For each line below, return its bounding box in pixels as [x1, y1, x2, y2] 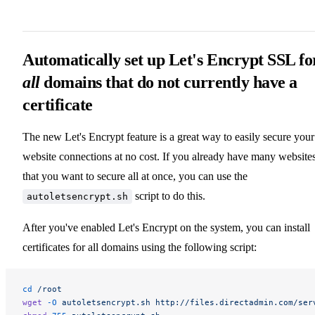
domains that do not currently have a [39, 72, 297, 91]
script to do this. [132, 189, 205, 202]
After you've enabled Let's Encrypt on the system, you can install [22, 221, 310, 233]
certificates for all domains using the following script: [22, 240, 257, 253]
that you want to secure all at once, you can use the [22, 169, 247, 182]
